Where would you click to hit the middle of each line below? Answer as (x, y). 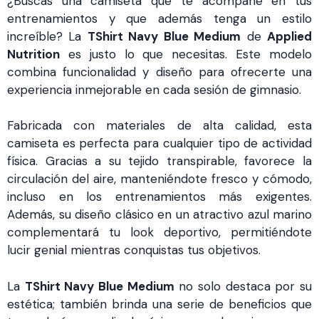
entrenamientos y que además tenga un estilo (159, 18)
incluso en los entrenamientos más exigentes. (159, 197)
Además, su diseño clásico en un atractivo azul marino (159, 215)
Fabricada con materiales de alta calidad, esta (159, 126)
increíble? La (47, 36)
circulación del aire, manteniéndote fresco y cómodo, (159, 179)
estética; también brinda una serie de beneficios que (159, 304)
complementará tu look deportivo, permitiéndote (159, 232)
